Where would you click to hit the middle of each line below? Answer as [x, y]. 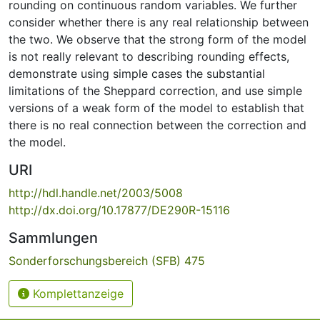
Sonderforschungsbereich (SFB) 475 [107, 260]
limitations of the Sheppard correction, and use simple [155, 90]
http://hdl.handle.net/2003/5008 [96, 192]
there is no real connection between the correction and [157, 125]
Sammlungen [53, 237]
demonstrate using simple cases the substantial [137, 73]
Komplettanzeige [76, 293]
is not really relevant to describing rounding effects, [149, 56]
